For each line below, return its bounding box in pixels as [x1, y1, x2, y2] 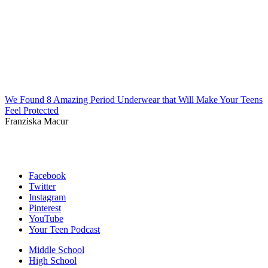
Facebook [29, 170, 66, 181]
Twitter [29, 181, 56, 192]
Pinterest [29, 203, 61, 214]
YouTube [29, 214, 63, 224]
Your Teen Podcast [29, 224, 100, 235]
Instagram [29, 192, 66, 203]
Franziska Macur [5, 116, 68, 127]
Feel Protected [5, 105, 59, 116]
